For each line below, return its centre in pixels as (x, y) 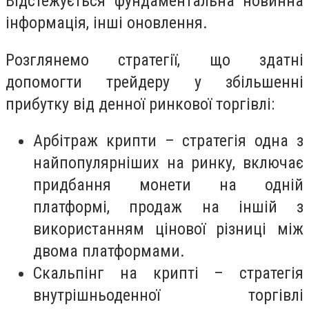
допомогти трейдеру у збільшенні (154, 82)
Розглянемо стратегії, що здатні (154, 60)
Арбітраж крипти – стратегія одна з (168, 141)
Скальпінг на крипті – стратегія (168, 273)
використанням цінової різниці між (168, 229)
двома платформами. (109, 251)
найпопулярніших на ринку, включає (168, 163)
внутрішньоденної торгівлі (168, 296)
